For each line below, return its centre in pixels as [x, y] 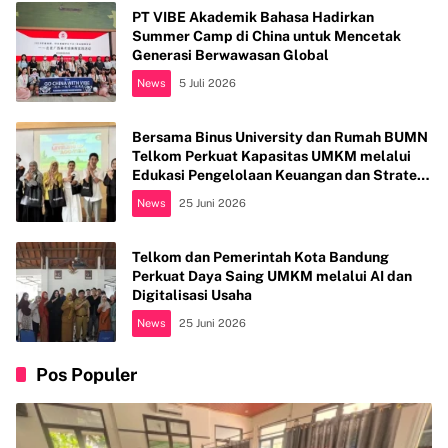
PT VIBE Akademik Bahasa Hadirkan [253, 16]
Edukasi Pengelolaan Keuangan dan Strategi [281, 174]
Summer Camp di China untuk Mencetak [266, 35]
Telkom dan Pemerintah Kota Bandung [260, 256]
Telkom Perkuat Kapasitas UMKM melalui [271, 155]
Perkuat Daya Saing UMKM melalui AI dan [272, 275]
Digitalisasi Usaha [192, 294]
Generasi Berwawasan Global [230, 54]
